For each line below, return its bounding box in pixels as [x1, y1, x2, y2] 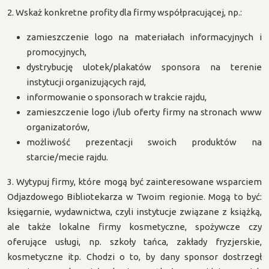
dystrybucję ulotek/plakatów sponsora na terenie [26, 62, 262, 72]
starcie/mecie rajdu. [26, 152, 108, 162]
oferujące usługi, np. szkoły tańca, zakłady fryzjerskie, [7, 237, 262, 247]
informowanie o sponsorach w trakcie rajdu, [26, 92, 207, 102]
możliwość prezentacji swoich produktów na [26, 137, 262, 147]
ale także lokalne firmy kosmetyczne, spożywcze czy [7, 222, 262, 232]
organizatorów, [26, 122, 89, 132]
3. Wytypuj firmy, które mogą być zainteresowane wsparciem [7, 177, 262, 187]
